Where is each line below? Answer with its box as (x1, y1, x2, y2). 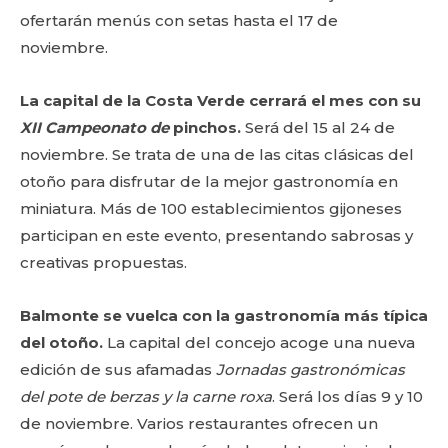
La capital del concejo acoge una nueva (103, 333, 415, 352)
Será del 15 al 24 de (241, 118, 395, 137)
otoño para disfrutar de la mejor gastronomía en (20, 172, 398, 191)
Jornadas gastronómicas (216, 360, 405, 379)
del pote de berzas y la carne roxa (20, 387, 272, 406)
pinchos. (169, 118, 241, 137)
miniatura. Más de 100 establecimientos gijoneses (20, 199, 402, 218)
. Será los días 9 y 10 (272, 387, 423, 406)
